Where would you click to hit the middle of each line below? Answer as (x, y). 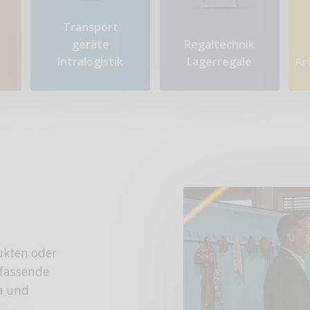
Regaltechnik (220, 45)
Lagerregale (220, 62)
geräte (90, 45)
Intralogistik (91, 62)
